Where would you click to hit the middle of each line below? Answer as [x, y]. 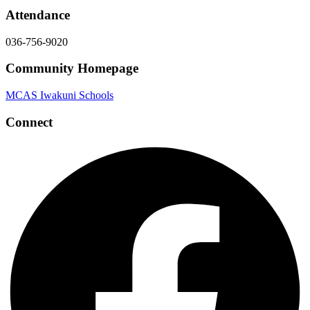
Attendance [38, 15]
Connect [29, 122]
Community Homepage [72, 69]
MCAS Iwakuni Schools [60, 95]
